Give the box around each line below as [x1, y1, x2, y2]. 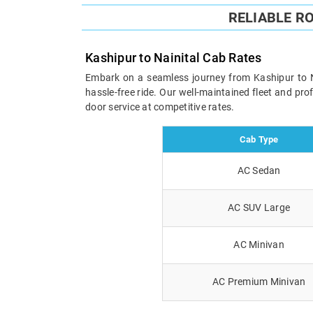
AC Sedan [237, 164, 281, 176]
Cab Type [239, 133, 279, 145]
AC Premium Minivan [212, 275, 306, 287]
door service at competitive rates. [85, 101, 235, 112]
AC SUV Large [228, 201, 290, 213]
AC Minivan [233, 238, 284, 250]
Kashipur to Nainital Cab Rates [85, 50, 262, 65]
